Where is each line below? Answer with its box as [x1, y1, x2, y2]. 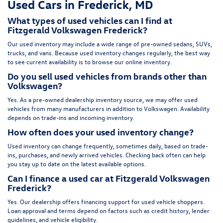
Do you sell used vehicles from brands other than [7, 70, 207, 82]
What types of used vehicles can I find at [7, 14, 172, 26]
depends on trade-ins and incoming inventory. [7, 113, 134, 122]
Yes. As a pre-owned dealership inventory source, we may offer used [7, 95, 198, 104]
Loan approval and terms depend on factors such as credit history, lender [7, 206, 210, 215]
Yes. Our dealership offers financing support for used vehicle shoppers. [7, 197, 205, 206]
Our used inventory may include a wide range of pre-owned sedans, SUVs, [7, 39, 212, 48]
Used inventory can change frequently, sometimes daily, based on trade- [7, 141, 208, 150]
